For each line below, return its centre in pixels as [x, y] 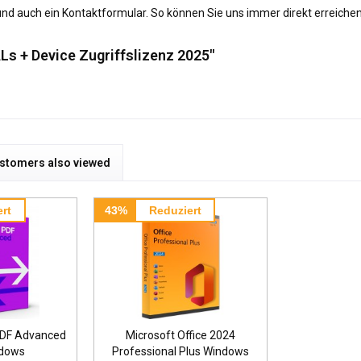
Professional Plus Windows [180, 351]
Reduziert [175, 210]
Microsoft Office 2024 [180, 335]
